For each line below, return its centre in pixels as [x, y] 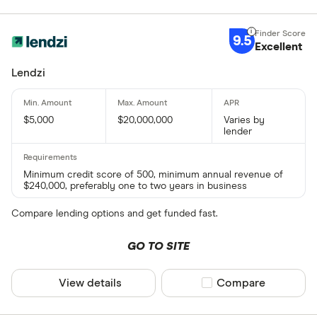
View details [91, 283]
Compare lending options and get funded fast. [115, 213]
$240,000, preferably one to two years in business [135, 186]
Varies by [244, 120]
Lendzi [28, 73]
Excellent [278, 47]
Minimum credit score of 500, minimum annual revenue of [153, 174]
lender [237, 131]
